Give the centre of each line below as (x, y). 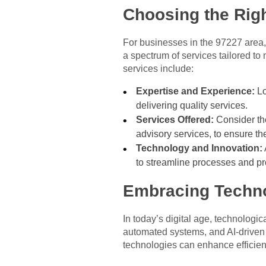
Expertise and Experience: (196, 91)
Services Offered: (175, 119)
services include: (158, 68)
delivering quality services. (192, 105)
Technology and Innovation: (199, 148)
